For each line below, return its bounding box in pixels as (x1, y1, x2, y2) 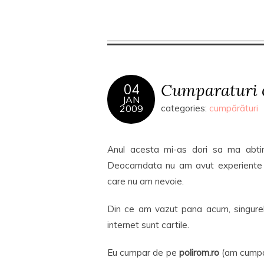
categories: (161, 103, 209, 114)
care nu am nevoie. (107, 176, 184, 187)
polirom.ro (179, 247, 219, 258)
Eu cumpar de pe (107, 247, 179, 258)
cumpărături (209, 103, 258, 114)
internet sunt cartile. (107, 219, 189, 230)
